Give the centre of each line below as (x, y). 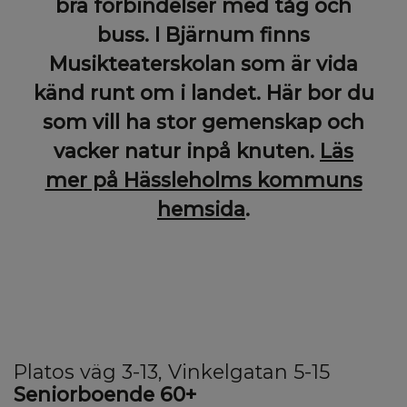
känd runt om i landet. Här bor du (203, 92)
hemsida (201, 208)
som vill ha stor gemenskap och (203, 121)
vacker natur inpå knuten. (187, 150)
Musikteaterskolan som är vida (203, 63)
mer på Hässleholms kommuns (203, 179)
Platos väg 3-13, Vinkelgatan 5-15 (172, 371)
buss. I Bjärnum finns (203, 34)
